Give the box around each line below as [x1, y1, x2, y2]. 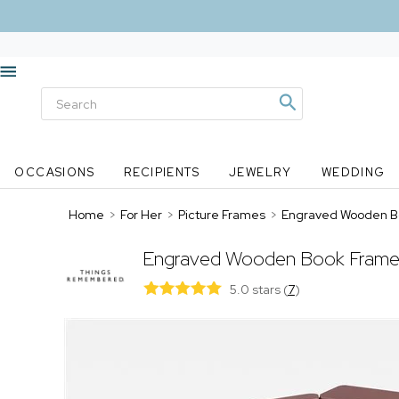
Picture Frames [178, 207, 265, 223]
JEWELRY [228, 165, 292, 180]
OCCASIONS [14, 165, 95, 180]
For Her [120, 207, 162, 223]
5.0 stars [229, 281, 283, 297]
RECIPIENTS [124, 165, 200, 180]
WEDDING [321, 165, 386, 180]
